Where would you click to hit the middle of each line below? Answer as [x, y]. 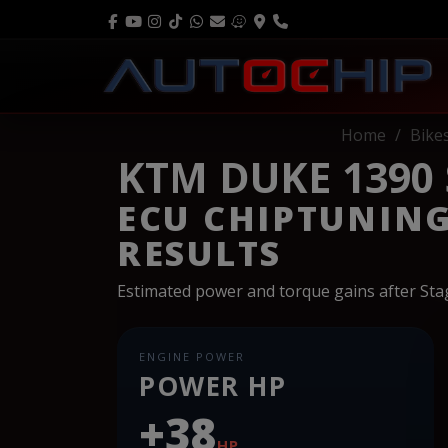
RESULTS [200, 252]
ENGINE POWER [192, 356]
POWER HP [213, 385]
